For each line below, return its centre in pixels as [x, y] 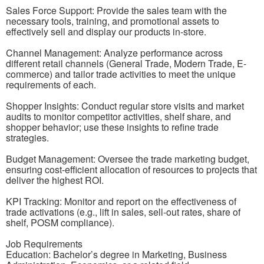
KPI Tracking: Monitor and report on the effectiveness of [121, 202]
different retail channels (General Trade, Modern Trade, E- [126, 64]
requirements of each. [51, 85]
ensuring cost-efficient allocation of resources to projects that [131, 170]
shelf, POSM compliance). [60, 223]
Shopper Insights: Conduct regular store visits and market [125, 106]
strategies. [27, 138]
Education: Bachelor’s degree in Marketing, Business [116, 255]
